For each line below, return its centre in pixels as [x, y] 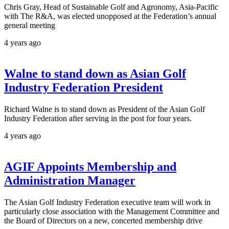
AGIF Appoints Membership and [90, 167]
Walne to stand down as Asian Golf [95, 74]
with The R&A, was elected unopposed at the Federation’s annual [110, 16]
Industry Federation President [84, 88]
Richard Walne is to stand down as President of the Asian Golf [105, 109]
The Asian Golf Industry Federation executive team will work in [107, 202]
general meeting [30, 26]
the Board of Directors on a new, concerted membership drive [103, 221]
